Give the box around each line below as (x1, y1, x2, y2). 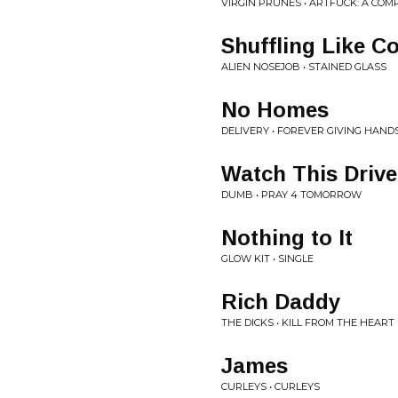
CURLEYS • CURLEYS (221, 380, 320, 393)
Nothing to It (221, 226, 353, 250)
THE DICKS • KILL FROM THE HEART (221, 316, 394, 329)
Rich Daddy (221, 290, 340, 314)
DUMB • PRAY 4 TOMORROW (221, 188, 362, 201)
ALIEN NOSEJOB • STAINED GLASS (221, 60, 386, 73)
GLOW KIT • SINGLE (221, 252, 314, 265)
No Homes (221, 98, 329, 122)
